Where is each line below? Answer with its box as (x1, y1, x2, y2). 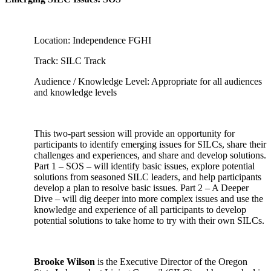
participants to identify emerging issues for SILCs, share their (34, 139, 266, 149)
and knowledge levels (34, 87, 117, 97)
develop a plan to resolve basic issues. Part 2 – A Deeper (34, 183, 249, 193)
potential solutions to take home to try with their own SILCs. (34, 215, 264, 226)
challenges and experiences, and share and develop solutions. (34, 150, 266, 160)
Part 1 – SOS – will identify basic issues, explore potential (34, 161, 255, 171)
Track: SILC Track (34, 56, 106, 66)
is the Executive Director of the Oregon (95, 256, 247, 267)
